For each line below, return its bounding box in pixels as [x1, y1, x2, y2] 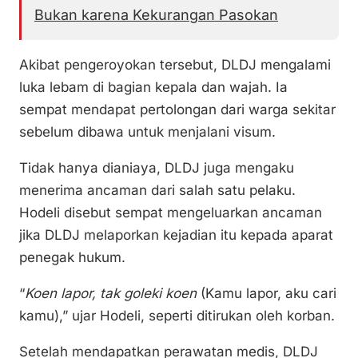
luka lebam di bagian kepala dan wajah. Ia [19, 79, 288, 96]
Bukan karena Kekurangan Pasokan [34, 6, 278, 24]
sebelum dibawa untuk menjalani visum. [19, 124, 276, 141]
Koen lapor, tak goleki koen [25, 285, 197, 302]
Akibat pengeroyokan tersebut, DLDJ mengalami [19, 57, 331, 74]
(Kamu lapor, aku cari [197, 285, 336, 302]
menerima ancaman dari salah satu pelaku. [19, 182, 296, 199]
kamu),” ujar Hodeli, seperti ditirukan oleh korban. [19, 308, 335, 324]
